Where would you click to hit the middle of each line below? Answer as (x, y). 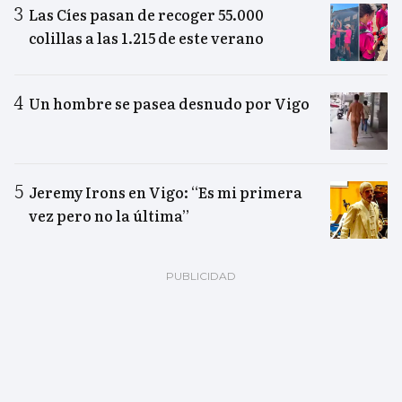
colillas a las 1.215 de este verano (146, 38)
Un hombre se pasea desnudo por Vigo (169, 104)
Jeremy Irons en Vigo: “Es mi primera (166, 192)
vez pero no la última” (109, 216)
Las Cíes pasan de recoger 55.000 (146, 15)
